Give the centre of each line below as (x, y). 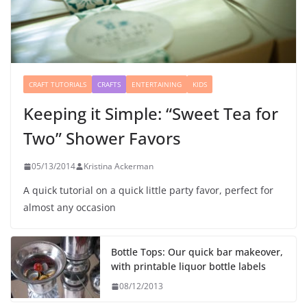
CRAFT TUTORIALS (58, 85)
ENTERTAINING (157, 85)
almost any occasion (70, 208)
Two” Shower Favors (102, 138)
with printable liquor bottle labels (188, 267)
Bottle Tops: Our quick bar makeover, (197, 252)
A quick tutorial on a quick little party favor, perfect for (148, 191)
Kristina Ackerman (119, 167)
